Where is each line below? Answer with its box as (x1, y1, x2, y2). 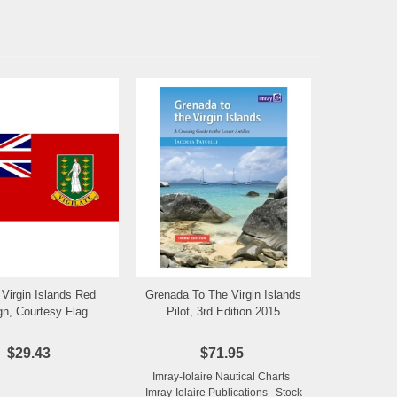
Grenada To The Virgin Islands (145, 288, 302, 302)
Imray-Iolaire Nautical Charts (152, 370, 295, 384)
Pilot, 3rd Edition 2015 (167, 305, 281, 319)
